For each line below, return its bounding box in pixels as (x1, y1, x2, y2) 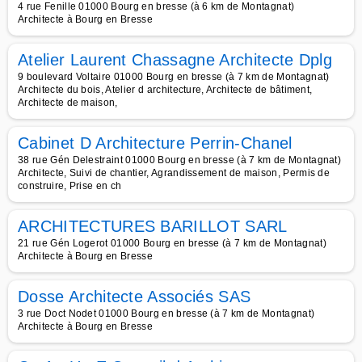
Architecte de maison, (18, 97, 118, 108)
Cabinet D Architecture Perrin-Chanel (18, 134, 293, 152)
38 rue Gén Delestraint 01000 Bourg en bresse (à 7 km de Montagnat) (18, 154, 342, 166)
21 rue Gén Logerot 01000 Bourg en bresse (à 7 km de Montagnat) (18, 238, 326, 249)
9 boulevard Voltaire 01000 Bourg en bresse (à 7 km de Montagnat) (18, 71, 330, 82)
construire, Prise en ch (18, 180, 122, 192)
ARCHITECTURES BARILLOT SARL (18, 217, 288, 235)
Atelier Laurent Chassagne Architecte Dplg (18, 51, 333, 69)
